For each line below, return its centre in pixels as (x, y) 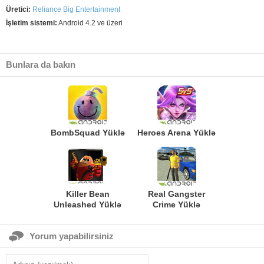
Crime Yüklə (176, 204)
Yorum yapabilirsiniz (72, 236)
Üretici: (18, 9)
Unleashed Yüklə (88, 204)
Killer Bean (88, 194)
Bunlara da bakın (41, 65)
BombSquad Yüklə (88, 133)
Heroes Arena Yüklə (176, 133)
